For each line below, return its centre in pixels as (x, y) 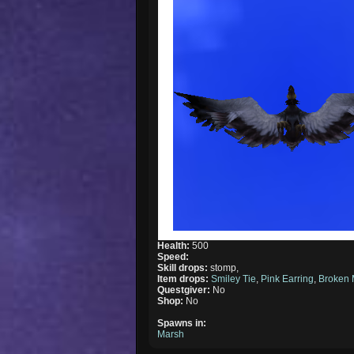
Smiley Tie (234, 279)
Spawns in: (182, 323)
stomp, (225, 267)
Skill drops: (184, 267)
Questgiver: (185, 290)
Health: (175, 245)
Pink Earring (288, 279)
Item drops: (185, 279)
